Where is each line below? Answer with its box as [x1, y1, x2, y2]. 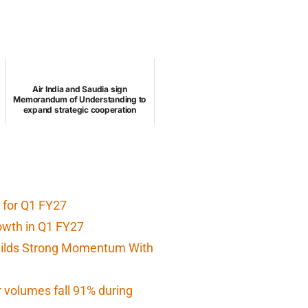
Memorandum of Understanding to [13, 94, 146, 105]
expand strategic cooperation [23, 104, 136, 115]
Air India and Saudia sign [32, 84, 127, 95]
